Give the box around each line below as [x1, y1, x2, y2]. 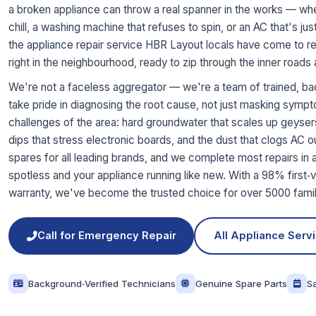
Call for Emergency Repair [37, 229, 176, 243]
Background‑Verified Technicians [28, 277, 176, 289]
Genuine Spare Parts [195, 277, 287, 289]
